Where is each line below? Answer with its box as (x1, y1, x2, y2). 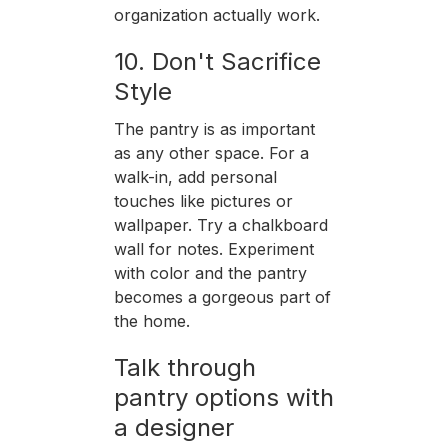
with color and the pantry (113, 262, 307, 283)
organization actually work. (113, 4, 320, 25)
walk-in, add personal (113, 166, 277, 187)
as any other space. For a (113, 142, 309, 163)
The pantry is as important (113, 118, 315, 139)
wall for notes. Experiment (113, 238, 314, 259)
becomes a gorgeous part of (113, 286, 331, 307)
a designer (113, 412, 234, 442)
